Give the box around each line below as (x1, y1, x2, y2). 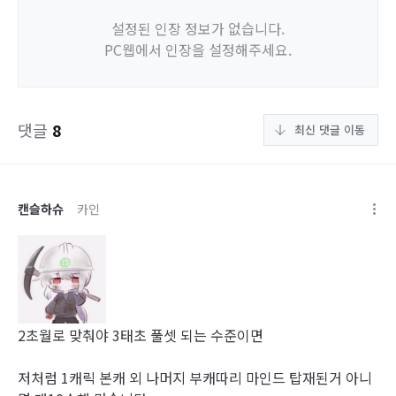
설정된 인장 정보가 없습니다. (111, 18, 285, 39)
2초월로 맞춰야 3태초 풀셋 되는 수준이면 (18, 324, 263, 346)
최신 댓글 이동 (294, 121, 365, 138)
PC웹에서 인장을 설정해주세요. (104, 39, 292, 60)
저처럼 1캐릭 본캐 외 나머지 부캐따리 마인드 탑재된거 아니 (18, 367, 372, 388)
